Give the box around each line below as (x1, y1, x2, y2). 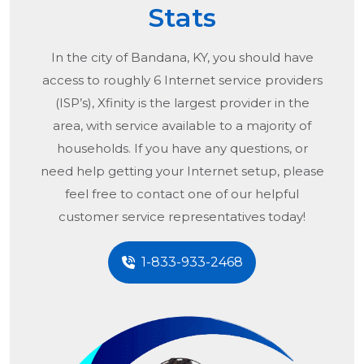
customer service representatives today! (58, 209, 305, 225)
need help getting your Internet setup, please (40, 163, 324, 180)
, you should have (206, 50, 314, 66)
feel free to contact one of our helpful (65, 186, 299, 202)
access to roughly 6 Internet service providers (41, 72, 323, 89)
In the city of (50, 50, 131, 66)
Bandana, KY (130, 50, 207, 66)
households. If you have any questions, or (56, 141, 308, 157)
